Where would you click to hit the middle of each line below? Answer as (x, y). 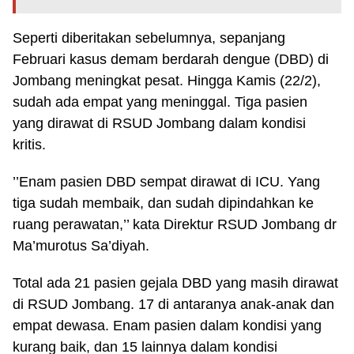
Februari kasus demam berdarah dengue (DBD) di (171, 59)
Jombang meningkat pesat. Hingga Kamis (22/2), (167, 81)
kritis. (29, 145)
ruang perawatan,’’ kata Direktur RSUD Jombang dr (175, 224)
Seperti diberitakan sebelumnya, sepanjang (149, 38)
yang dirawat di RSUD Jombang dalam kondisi (159, 123)
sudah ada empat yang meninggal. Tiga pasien (160, 102)
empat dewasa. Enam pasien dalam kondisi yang (167, 326)
